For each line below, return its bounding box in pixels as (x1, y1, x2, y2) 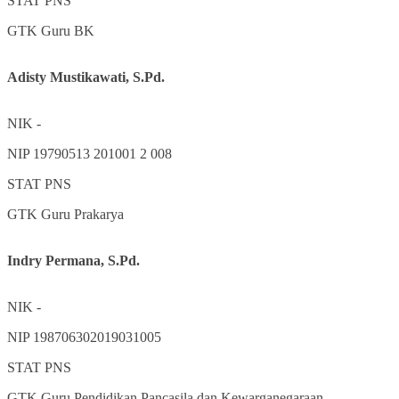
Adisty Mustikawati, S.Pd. (7, 69, 165, 85)
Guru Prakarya (41, 207, 124, 223)
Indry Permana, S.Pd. (7, 253, 140, 269)
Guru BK (41, 23, 94, 39)
